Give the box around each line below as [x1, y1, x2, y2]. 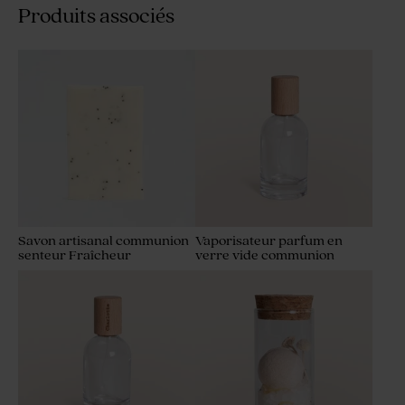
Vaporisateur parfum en [195, 233, 343, 250]
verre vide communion [195, 248, 334, 264]
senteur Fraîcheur [18, 248, 131, 264]
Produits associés [18, 5, 174, 29]
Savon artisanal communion [18, 233, 189, 250]
